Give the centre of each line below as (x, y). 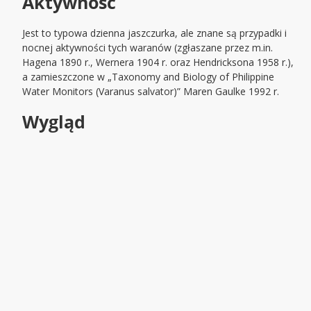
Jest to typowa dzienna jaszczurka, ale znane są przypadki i (155, 33)
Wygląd (54, 122)
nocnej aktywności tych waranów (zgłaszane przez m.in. (148, 48)
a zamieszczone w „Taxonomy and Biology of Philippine (149, 77)
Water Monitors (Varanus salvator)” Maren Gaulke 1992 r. (151, 92)
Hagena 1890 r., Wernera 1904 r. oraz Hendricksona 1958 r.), (158, 62)
